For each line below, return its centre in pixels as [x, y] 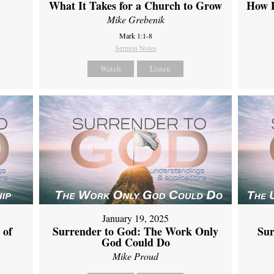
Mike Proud [136, 256]
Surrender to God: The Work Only [136, 231]
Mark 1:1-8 [135, 36]
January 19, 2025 [136, 218]
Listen [161, 69]
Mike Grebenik [135, 20]
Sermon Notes [135, 48]
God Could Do [135, 242]
